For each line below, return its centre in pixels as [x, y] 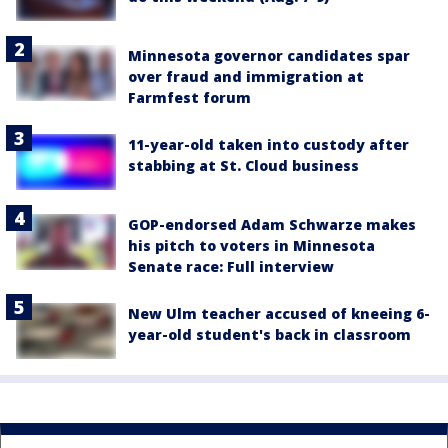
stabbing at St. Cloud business [243, 165]
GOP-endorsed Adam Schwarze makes [272, 224]
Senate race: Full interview [231, 266]
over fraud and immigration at [246, 76]
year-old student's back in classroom [269, 334]
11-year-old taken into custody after [268, 144]
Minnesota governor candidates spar [269, 55]
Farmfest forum [189, 97]
